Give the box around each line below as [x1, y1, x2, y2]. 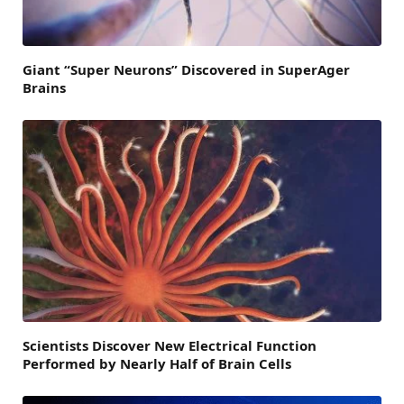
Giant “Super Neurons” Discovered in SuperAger [23, 60, 350, 78]
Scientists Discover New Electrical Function [23, 335, 317, 354]
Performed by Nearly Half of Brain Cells [23, 353, 291, 372]
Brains [23, 78, 66, 96]
